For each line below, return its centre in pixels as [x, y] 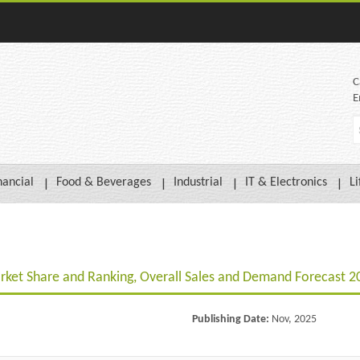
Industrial [198, 183]
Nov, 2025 [294, 319]
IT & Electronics [286, 183]
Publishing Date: [232, 319]
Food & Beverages [104, 183]
